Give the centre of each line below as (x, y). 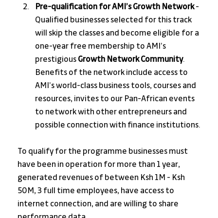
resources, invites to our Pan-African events (115, 99)
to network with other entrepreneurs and (111, 112)
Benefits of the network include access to (112, 73)
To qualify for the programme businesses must (103, 152)
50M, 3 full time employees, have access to (96, 191)
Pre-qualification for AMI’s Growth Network (115, 7)
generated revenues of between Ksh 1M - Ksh (102, 178)
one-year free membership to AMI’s (101, 46)
